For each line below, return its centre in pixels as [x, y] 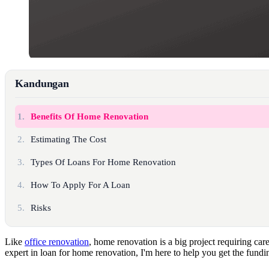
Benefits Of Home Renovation [90, 116]
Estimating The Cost [69, 139]
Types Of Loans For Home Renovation [104, 162]
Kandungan [42, 83]
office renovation [57, 241]
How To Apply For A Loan [81, 185]
